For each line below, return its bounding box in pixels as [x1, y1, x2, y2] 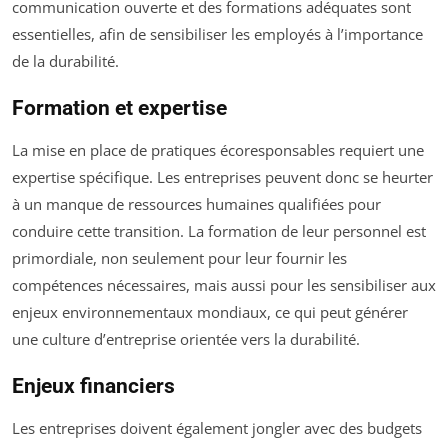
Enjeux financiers [12, 373, 175, 398]
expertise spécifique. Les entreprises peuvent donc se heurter [12, 166, 433, 187]
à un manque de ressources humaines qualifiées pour [12, 193, 381, 214]
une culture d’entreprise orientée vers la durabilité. [12, 328, 360, 349]
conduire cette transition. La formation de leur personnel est [12, 220, 426, 241]
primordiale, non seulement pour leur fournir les [12, 247, 347, 268]
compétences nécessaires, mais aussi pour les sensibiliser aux [12, 274, 436, 295]
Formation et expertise [12, 95, 227, 120]
